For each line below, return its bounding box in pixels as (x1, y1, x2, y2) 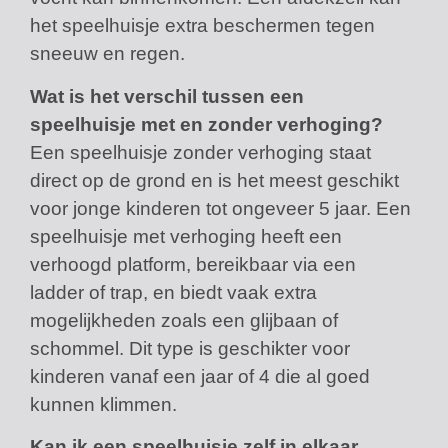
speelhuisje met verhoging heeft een (30, 225, 342, 247)
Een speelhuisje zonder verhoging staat (30, 141, 371, 163)
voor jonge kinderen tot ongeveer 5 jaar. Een (30, 197, 411, 219)
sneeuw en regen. (30, 43, 185, 65)
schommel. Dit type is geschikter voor (30, 337, 350, 359)
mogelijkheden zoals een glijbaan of (30, 309, 338, 331)
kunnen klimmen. (30, 393, 177, 415)
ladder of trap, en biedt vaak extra (30, 281, 317, 303)
